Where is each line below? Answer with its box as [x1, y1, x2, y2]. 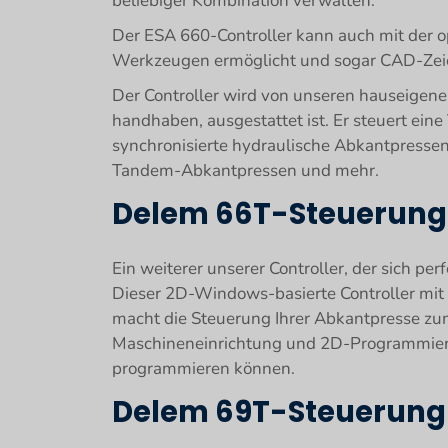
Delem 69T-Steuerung [112, 392, 446, 432]
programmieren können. [112, 357, 295, 380]
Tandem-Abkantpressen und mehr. [112, 159, 379, 182]
